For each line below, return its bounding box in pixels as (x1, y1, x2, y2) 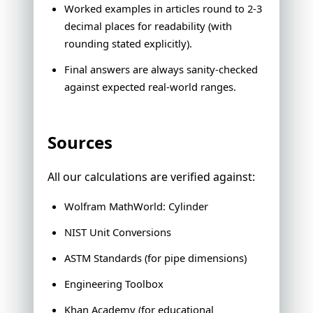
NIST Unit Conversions (64, 225, 171, 240)
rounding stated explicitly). (64, 36, 192, 51)
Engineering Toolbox (64, 277, 163, 291)
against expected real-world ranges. (64, 80, 236, 94)
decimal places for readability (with (64, 19, 232, 34)
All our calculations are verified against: (48, 169, 255, 185)
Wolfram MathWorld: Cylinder (64, 199, 208, 214)
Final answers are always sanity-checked (64, 62, 258, 77)
